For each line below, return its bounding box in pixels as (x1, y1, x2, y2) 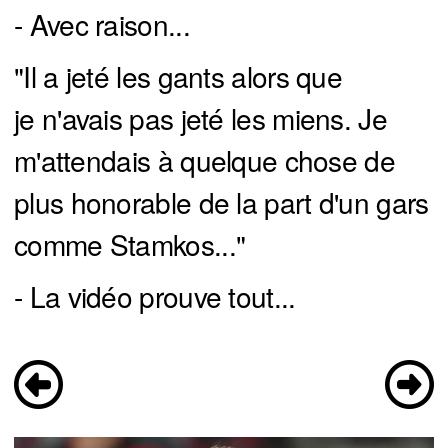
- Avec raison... (14, 4, 190, 45)
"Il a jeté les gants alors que (14, 56, 342, 97)
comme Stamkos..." (14, 224, 246, 265)
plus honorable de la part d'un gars (14, 182, 429, 223)
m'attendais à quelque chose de (14, 140, 395, 181)
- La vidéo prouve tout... (14, 276, 296, 317)
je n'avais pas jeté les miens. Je (14, 98, 387, 139)
